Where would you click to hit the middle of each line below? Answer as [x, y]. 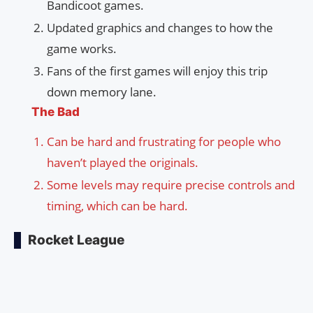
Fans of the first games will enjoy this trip [157, 71]
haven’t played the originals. [123, 163]
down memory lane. [102, 92]
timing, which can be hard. [117, 206]
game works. [82, 49]
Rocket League [76, 240]
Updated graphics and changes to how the [160, 28]
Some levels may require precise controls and [171, 185]
